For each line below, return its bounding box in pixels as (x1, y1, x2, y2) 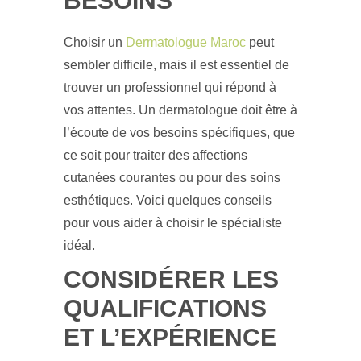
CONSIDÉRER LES (64, 265, 279, 293)
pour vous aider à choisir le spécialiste (64, 215, 282, 230)
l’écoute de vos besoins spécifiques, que (64, 125, 295, 139)
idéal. (64, 238, 95, 252)
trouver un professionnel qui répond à (64, 80, 276, 94)
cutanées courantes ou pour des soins (64, 170, 280, 185)
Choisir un (64, 35, 126, 49)
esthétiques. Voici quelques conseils (64, 193, 272, 207)
